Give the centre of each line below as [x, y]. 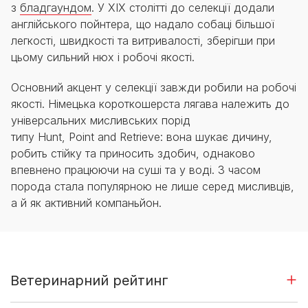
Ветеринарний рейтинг [91, 280]
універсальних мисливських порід [101, 120]
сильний [68, 57]
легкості [32, 40]
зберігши [230, 40]
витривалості [166, 40]
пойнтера [105, 24]
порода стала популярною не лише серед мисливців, [153, 186]
